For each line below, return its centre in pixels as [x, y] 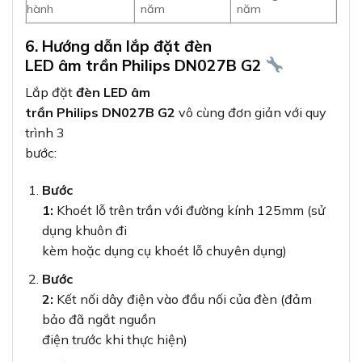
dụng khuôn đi [84, 231]
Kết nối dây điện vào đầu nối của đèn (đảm [182, 299]
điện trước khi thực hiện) [114, 339]
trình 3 [45, 133]
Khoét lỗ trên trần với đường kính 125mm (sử [189, 210]
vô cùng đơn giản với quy [251, 113]
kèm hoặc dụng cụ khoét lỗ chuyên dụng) [164, 251]
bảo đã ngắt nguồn [99, 319]
